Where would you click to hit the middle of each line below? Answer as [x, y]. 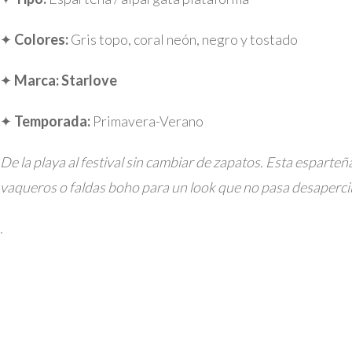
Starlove [89, 80]
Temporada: [52, 121]
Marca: [37, 80]
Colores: [41, 39]
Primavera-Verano [147, 121]
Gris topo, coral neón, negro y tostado [183, 39]
